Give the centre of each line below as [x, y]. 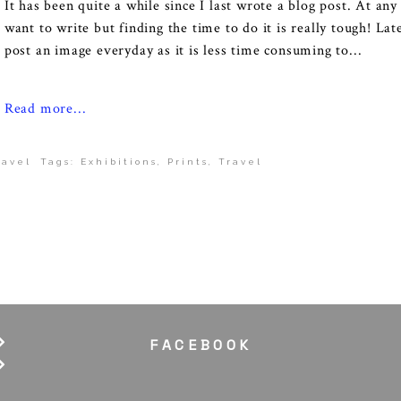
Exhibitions [119, 161]
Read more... [45, 108]
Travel [240, 161]
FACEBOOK [200, 345]
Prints [188, 161]
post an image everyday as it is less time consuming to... [183, 50]
